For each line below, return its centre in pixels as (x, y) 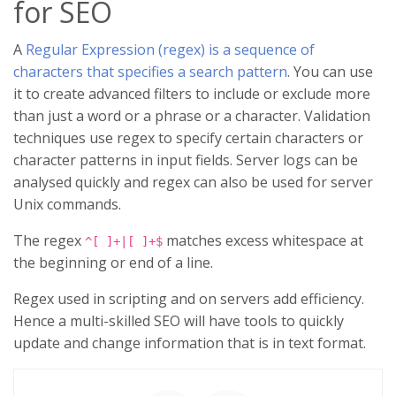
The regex (49, 241)
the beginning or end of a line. (113, 263)
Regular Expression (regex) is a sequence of (170, 50)
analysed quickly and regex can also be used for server (193, 183)
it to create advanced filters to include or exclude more (192, 94)
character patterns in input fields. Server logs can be (186, 160)
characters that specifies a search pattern (150, 72)
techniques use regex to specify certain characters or (188, 138)
